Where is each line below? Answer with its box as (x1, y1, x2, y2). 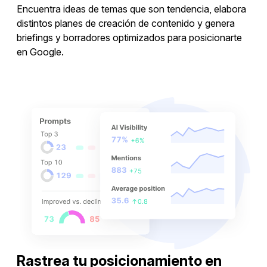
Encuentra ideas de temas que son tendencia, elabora (17, 3, 246, 15)
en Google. (17, 46, 64, 58)
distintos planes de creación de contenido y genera (17, 17, 235, 30)
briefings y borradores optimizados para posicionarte (17, 32, 242, 44)
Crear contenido (99, 79, 168, 92)
